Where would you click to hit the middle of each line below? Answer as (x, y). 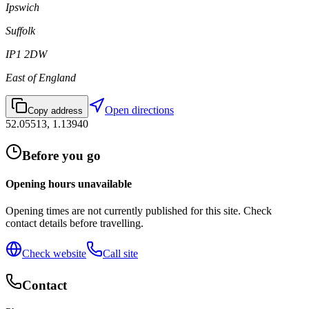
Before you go (61, 155)
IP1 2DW (26, 54)
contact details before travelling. (74, 223)
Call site (120, 254)
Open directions (139, 110)
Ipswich (22, 8)
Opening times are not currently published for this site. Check (139, 211)
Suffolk (20, 31)
